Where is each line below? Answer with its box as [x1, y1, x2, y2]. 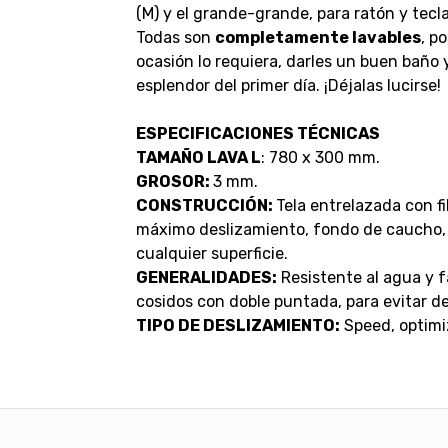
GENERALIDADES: [135, 268, 277, 288]
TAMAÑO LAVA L [135, 148, 261, 168]
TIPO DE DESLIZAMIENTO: [135, 316, 340, 336]
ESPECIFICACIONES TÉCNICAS [135, 124, 380, 144]
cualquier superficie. [135, 244, 288, 264]
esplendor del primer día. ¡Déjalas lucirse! [135, 76, 441, 96]
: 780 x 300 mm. [260, 148, 380, 168]
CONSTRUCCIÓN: [135, 196, 276, 216]
